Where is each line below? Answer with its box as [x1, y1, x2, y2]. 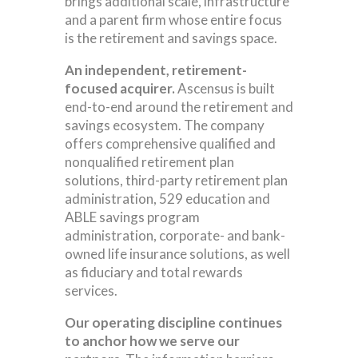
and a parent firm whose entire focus [64, 10, 282, 28]
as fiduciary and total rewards [64, 263, 243, 280]
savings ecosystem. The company [64, 116, 265, 133]
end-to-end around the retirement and [64, 97, 293, 115]
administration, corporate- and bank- [64, 226, 285, 244]
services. [64, 281, 122, 299]
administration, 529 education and [64, 189, 270, 207]
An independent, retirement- [64, 61, 247, 78]
